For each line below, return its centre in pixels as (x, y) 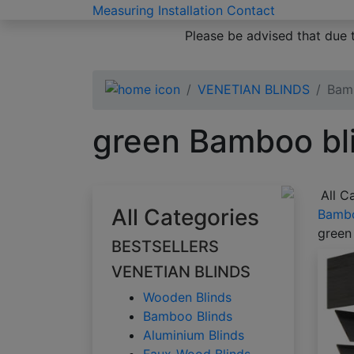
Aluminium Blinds (194, 335)
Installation (190, 10)
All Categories (185, 218)
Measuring (123, 10)
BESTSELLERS (165, 247)
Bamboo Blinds (188, 316)
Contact (251, 10)
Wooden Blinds (187, 298)
